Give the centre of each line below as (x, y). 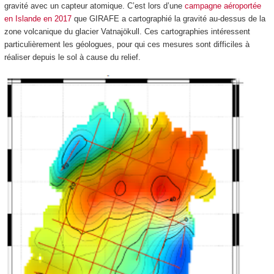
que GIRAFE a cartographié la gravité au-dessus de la (168, 18)
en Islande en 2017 (38, 18)
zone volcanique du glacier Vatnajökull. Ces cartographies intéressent (127, 31)
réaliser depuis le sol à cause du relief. (72, 57)
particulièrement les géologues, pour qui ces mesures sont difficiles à (127, 44)
